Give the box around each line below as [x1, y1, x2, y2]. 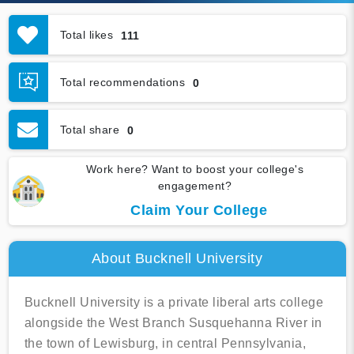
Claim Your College [130, 202, 267, 219]
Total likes [59, 28, 113, 41]
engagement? [157, 179, 232, 193]
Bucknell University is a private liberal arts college [24, 296, 323, 310]
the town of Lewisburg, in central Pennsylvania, [24, 337, 306, 351]
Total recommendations [59, 75, 185, 88]
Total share [59, 122, 119, 136]
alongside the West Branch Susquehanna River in [24, 316, 322, 330]
